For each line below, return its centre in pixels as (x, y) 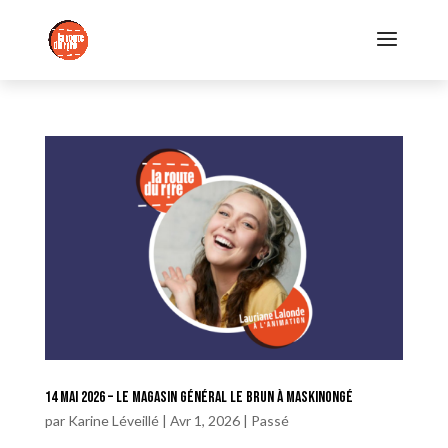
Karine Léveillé (113, 420)
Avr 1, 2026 (204, 420)
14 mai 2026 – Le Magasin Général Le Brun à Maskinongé (198, 397)
